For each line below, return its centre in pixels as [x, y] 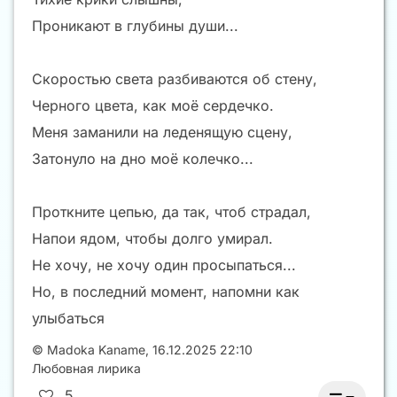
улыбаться [68, 319]
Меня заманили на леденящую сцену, [162, 132]
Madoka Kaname [96, 350]
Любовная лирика [86, 369]
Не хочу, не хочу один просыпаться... [164, 265]
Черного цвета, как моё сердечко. [153, 106]
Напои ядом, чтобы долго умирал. [152, 239]
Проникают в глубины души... [135, 26]
